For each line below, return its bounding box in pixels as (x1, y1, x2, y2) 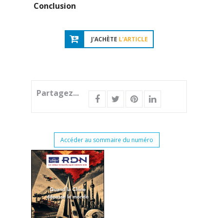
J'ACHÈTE (91, 35, 119, 44)
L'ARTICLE (118, 35, 148, 44)
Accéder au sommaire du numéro (60, 136, 153, 145)
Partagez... (36, 88, 79, 99)
